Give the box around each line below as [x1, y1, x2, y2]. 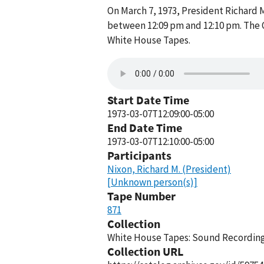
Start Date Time [107, 93, 189, 107]
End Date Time [107, 120, 182, 135]
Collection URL [107, 244, 183, 259]
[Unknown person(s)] [107, 176, 197, 189]
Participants [107, 148, 171, 163]
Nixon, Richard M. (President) [107, 163, 231, 176]
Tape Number [107, 189, 176, 203]
